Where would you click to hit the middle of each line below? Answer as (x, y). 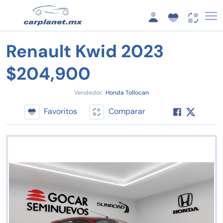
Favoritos (60, 111)
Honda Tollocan (127, 93)
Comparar (127, 111)
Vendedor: (89, 93)
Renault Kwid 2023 (85, 52)
